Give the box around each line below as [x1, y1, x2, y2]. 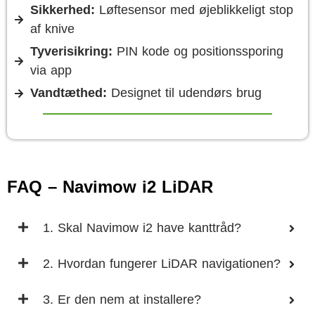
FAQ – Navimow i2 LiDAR [7, 177, 213, 196]
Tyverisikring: [30, 44, 112, 58]
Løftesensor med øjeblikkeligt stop [94, 3, 293, 17]
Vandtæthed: [30, 86, 107, 100]
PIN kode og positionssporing [112, 44, 283, 58]
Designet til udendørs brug [106, 86, 262, 100]
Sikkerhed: [30, 3, 95, 17]
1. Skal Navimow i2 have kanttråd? [43, 221, 241, 235]
